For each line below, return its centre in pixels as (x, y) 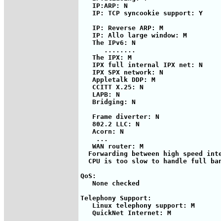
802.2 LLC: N (110, 124)
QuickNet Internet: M (126, 213)
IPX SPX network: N (122, 72)
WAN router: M (112, 146)
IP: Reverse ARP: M (122, 28)
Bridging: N (108, 102)
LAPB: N (100, 94)
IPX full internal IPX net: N (142, 65)
